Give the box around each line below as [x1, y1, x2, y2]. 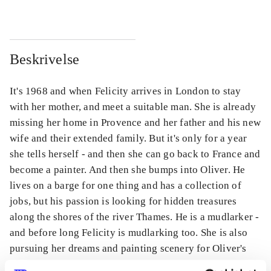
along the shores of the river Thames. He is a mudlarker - [10, 211, 260, 223]
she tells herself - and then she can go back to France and [10, 148, 261, 160]
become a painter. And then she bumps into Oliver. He [10, 164, 246, 176]
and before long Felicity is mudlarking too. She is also [10, 227, 248, 239]
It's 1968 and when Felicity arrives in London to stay [10, 85, 241, 97]
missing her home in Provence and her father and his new [10, 117, 261, 129]
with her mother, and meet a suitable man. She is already [10, 101, 256, 113]
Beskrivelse [10, 51, 80, 68]
